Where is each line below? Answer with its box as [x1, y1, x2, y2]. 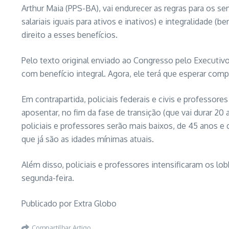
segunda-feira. [21, 173, 74, 183]
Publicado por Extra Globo [21, 198, 117, 209]
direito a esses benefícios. [21, 30, 118, 40]
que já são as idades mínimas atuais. [21, 134, 154, 144]
